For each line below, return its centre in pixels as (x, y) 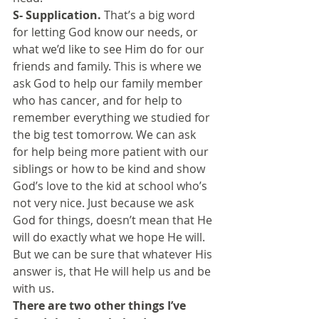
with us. (33, 288)
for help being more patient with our (112, 151)
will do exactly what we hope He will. (110, 237)
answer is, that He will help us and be (113, 271)
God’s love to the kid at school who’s (111, 185)
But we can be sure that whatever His (114, 254)
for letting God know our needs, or (107, 32)
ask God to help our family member (109, 83)
